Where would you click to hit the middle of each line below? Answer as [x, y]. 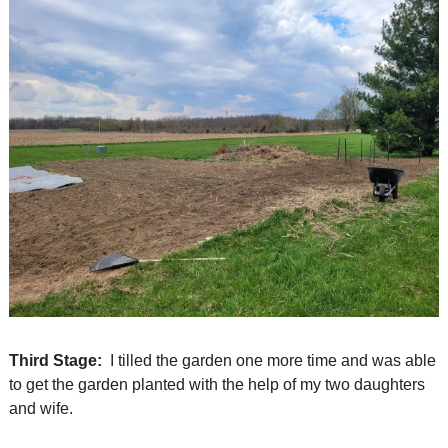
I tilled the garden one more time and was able [269, 360]
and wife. [45, 408]
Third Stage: [55, 360]
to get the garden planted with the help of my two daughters [217, 384]
